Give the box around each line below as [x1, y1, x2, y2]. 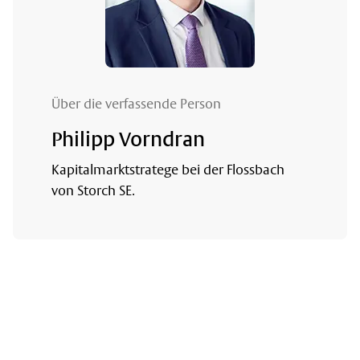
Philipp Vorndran [51, 128, 205, 150]
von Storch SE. [51, 182, 135, 198]
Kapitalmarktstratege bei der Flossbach [51, 161, 284, 178]
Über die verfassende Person [51, 95, 221, 112]
